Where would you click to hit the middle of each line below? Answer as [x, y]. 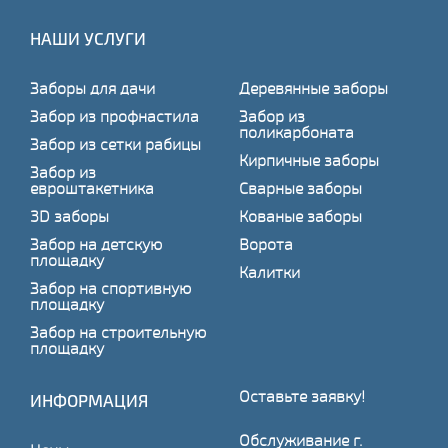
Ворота [266, 244]
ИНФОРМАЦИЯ [89, 400]
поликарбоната [296, 132]
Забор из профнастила [114, 116]
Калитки [269, 272]
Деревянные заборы [313, 88]
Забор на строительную [118, 332]
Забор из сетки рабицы [115, 144]
